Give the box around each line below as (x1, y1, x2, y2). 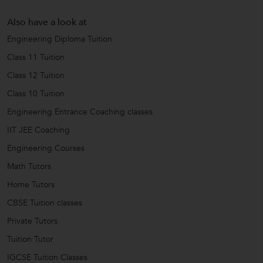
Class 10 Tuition (7, 87, 65, 99)
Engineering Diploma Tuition (7, 33, 112, 45)
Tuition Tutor (7, 233, 53, 245)
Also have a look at (7, 15, 87, 29)
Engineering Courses (7, 142, 85, 154)
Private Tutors (7, 215, 58, 227)
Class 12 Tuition (7, 69, 65, 81)
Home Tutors (7, 178, 55, 190)
